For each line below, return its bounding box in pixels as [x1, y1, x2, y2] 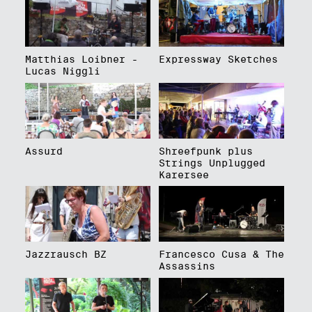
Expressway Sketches [158, 53, 278, 65]
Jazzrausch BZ [24, 249, 107, 260]
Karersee [158, 169, 209, 180]
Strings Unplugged [158, 157, 265, 169]
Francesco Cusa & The [158, 249, 284, 260]
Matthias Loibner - [24, 53, 138, 65]
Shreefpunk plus [158, 145, 253, 157]
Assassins [158, 260, 215, 272]
